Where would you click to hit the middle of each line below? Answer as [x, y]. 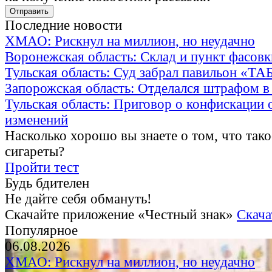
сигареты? [35, 152]
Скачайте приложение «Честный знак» [121, 215]
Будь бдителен [47, 183]
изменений [36, 120]
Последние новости [63, 25]
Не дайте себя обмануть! [78, 199]
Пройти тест [42, 168]
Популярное [41, 231]
